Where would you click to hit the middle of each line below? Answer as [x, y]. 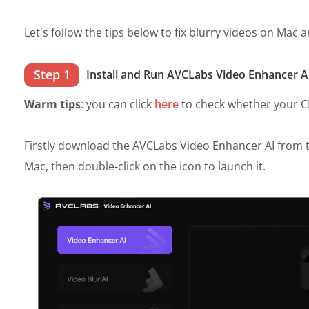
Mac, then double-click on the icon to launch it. [145, 166]
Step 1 [52, 74]
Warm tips [52, 104]
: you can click [118, 104]
